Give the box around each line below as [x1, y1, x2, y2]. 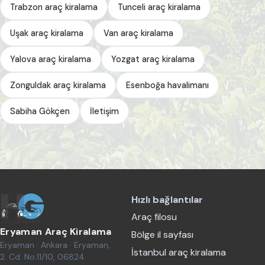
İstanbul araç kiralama [131, 245, 227, 258]
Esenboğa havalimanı [126, 79, 209, 91]
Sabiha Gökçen [10, 105, 70, 117]
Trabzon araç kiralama [10, 1, 98, 12]
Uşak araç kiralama [10, 27, 83, 38]
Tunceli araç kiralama [118, 1, 201, 12]
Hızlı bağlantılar [131, 193, 203, 206]
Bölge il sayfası [131, 228, 194, 241]
